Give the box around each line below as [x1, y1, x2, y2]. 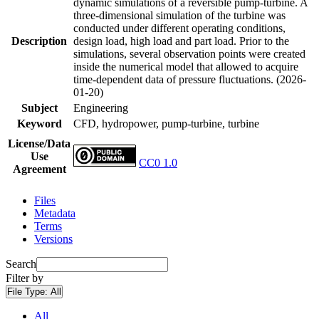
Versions [34, 232, 73, 245]
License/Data [8, 137, 70, 150]
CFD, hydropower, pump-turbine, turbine [73, 117, 259, 130]
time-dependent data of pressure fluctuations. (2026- [73, 73, 306, 85]
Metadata [34, 206, 75, 219]
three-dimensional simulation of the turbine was [73, 9, 286, 21]
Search [6, 257, 36, 270]
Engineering [73, 101, 128, 114]
